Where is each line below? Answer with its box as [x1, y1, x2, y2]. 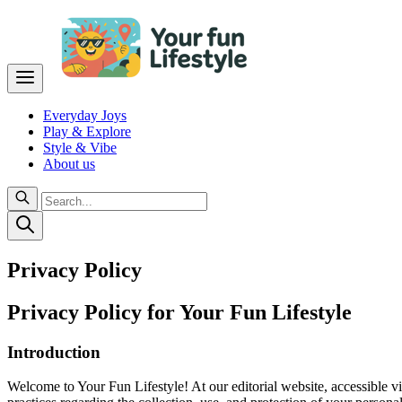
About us [43, 156, 95, 171]
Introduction [7, 342, 100, 362]
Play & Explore [43, 124, 131, 139]
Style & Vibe [43, 140, 117, 155]
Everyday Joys [43, 108, 127, 123]
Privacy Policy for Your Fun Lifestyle [7, 300, 352, 324]
